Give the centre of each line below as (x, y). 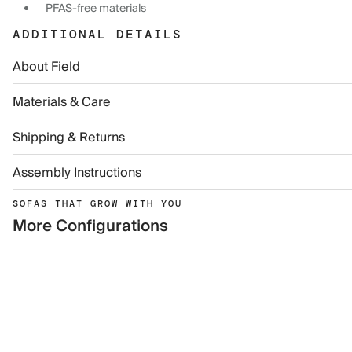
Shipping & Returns (69, 137)
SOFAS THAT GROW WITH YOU (97, 203)
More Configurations (90, 226)
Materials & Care (62, 102)
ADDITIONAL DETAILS (97, 34)
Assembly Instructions (77, 173)
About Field (46, 67)
